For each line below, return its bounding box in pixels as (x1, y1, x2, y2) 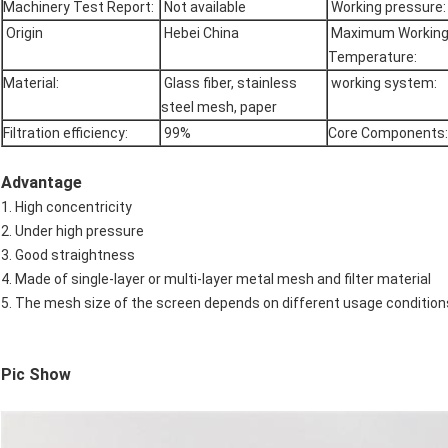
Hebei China (161, 25, 239, 42)
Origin (3, 25, 46, 42)
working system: (328, 75, 437, 92)
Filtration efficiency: (3, 125, 128, 142)
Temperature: (328, 49, 417, 66)
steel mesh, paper (161, 99, 277, 116)
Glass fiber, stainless (161, 75, 297, 92)
